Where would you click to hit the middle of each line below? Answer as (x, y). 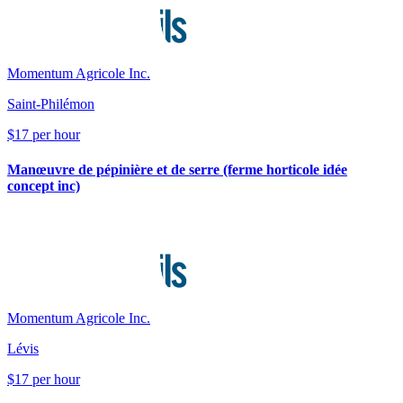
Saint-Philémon (51, 103)
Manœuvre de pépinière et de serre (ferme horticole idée (177, 169)
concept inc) (44, 185)
